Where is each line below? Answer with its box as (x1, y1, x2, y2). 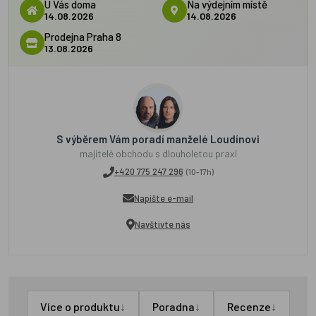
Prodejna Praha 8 (44, 30, 121, 43)
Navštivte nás (134, 218, 190, 230)
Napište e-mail (134, 192, 193, 204)
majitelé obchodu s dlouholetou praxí (79, 147, 237, 159)
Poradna (152, 300, 195, 314)
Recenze (226, 300, 271, 314)
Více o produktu (39, 300, 120, 314)
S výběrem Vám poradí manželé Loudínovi (56, 133, 260, 145)
